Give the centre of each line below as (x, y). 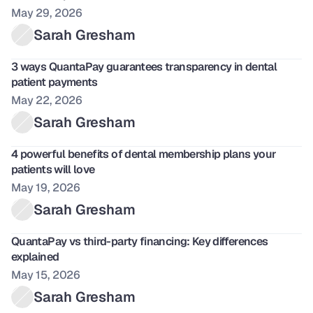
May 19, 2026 (46, 188)
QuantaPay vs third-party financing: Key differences (140, 241)
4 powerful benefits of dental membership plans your (144, 154)
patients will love (53, 169)
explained (35, 257)
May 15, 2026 (46, 275)
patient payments (54, 82)
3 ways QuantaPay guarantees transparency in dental (144, 67)
